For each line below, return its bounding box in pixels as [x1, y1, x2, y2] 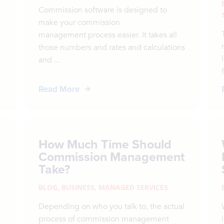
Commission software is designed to [38, 4, 167, 15]
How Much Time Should [38, 135, 172, 153]
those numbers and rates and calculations [38, 42, 185, 53]
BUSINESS [61, 182, 95, 192]
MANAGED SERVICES [98, 182, 168, 192]
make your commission [38, 17, 120, 28]
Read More [38, 83, 80, 95]
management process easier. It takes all [38, 29, 177, 40]
